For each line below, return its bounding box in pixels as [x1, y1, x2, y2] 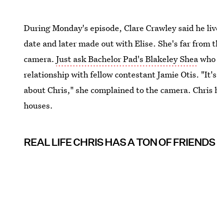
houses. [24, 100, 53, 111]
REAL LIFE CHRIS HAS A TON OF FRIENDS [24, 136, 216, 149]
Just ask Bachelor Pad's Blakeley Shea [56, 53, 199, 65]
